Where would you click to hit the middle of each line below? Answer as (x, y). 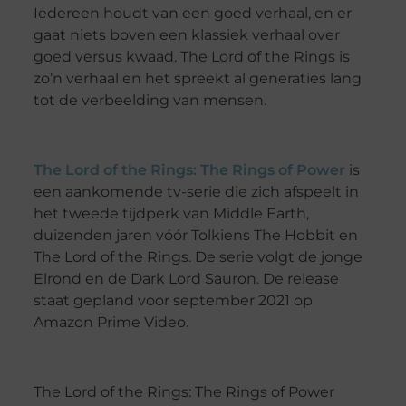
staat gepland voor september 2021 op (173, 300)
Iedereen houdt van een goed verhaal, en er (192, 14)
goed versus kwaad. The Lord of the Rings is (191, 57)
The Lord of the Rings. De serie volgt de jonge (198, 256)
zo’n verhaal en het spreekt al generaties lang (197, 79)
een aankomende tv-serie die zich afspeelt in (196, 191)
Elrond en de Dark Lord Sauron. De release (186, 278)
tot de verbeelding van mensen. (150, 101)
